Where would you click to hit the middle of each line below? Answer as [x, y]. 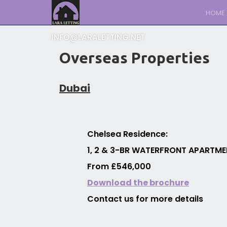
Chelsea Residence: [128, 134]
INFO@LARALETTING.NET [98, 37]
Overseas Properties [135, 58]
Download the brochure [138, 182]
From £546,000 [119, 166]
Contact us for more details [145, 199]
